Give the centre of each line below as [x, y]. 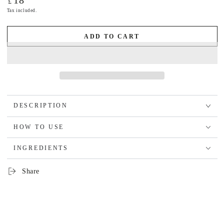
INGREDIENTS [41, 148]
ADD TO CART [112, 36]
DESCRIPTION [41, 106]
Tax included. [22, 11]
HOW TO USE [39, 127]
